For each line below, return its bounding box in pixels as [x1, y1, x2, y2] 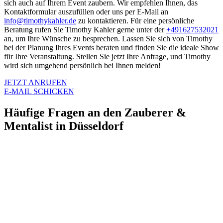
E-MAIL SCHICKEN [4, 87, 74, 96]
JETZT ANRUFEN [4, 78, 67, 87]
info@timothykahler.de [4, 16, 76, 25]
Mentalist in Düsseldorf [4, 119, 123, 133]
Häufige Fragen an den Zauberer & [4, 106, 186, 119]
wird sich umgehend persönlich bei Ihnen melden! [4, 61, 161, 70]
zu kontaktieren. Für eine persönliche [76, 16, 194, 25]
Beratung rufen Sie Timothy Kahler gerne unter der [4, 25, 166, 34]
